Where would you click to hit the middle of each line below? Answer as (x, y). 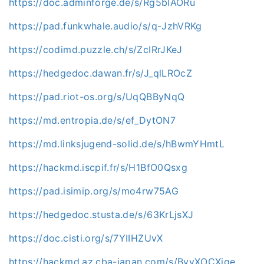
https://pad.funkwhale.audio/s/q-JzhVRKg (105, 26)
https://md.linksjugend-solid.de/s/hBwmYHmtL (117, 143)
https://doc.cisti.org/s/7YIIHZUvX (86, 238)
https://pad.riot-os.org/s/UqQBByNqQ (97, 96)
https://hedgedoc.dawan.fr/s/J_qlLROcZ (100, 73)
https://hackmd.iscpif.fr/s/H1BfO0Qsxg (98, 167)
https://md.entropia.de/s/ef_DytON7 (92, 120)
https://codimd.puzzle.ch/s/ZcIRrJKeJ (96, 49)
